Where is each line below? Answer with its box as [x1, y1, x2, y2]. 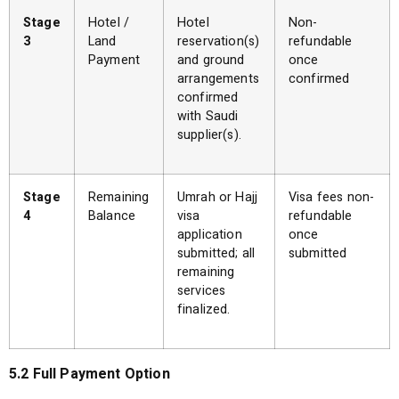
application [177, 225, 242, 244]
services [177, 281, 226, 300]
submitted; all [177, 244, 256, 263]
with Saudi [177, 107, 239, 126]
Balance [88, 207, 136, 225]
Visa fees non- [289, 188, 375, 207]
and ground [177, 51, 245, 69]
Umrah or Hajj [177, 188, 258, 207]
